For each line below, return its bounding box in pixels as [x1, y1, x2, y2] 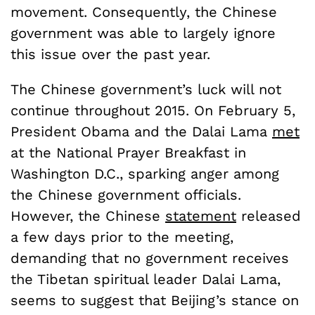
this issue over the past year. [11, 46, 210, 63]
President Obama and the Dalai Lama [11, 123, 272, 141]
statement [165, 207, 236, 225]
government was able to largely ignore [11, 25, 276, 42]
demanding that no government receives [11, 250, 289, 267]
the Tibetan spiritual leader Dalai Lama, [11, 271, 281, 288]
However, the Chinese [11, 207, 165, 225]
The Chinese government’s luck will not [11, 81, 281, 98]
